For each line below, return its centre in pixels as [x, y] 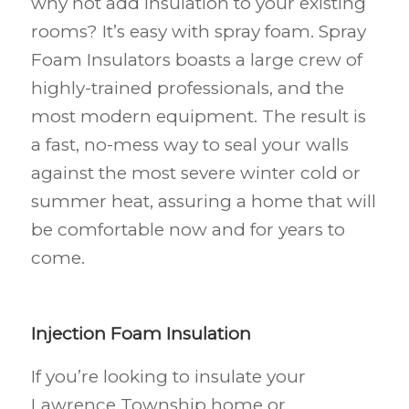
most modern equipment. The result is [198, 116]
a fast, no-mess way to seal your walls [189, 144]
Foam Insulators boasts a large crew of [196, 59]
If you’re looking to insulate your [168, 377]
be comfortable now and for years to [188, 229]
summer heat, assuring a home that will [203, 201]
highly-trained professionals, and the [187, 88]
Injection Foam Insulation [141, 333]
